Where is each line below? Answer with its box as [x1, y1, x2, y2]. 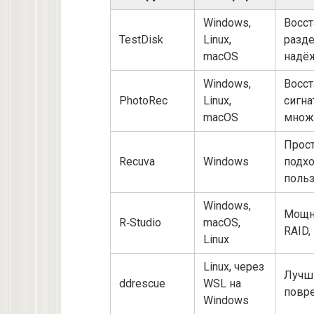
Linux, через [203, 259, 264, 273]
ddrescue [119, 276, 165, 290]
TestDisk [119, 32, 163, 46]
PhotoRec [119, 93, 168, 107]
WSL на [203, 276, 241, 290]
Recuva [119, 154, 155, 168]
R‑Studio [119, 215, 161, 229]
